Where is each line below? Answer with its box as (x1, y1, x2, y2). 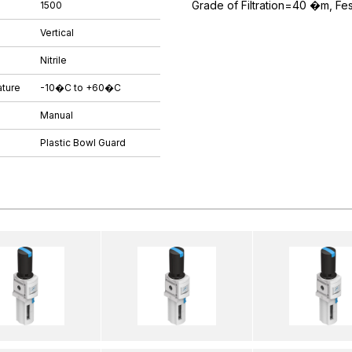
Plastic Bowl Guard (40, 136, 126, 148)
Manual (40, 108, 73, 121)
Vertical (40, 26, 74, 38)
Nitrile (40, 53, 67, 66)
